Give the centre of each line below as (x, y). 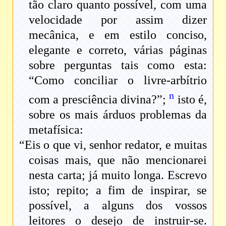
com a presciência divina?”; (99, 100)
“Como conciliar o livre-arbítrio (118, 80)
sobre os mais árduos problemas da (118, 115)
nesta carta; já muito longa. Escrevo (118, 175)
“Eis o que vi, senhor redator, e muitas (113, 145)
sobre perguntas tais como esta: (118, 65)
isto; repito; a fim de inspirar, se (118, 190)
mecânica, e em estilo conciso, (118, 35)
